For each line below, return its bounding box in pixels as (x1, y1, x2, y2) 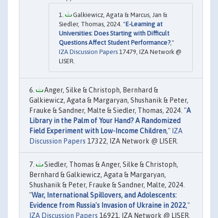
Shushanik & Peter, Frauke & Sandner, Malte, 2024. (29, 181, 185, 189)
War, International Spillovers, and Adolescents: (32, 191, 177, 199)
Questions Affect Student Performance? (59, 38, 170, 46)
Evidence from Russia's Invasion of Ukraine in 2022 (29, 201, 186, 209)
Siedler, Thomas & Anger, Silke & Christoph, (43, 160, 178, 168)
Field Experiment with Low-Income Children (29, 127, 166, 135)
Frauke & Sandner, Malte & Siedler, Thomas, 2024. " (29, 106, 186, 114)
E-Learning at (126, 20, 163, 28)
